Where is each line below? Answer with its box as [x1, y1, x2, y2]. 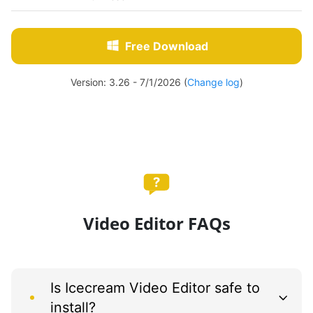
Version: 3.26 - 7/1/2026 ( [70, 75, 187, 88]
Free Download [124, 38, 208, 53]
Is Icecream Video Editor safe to [50, 279, 260, 296]
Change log [187, 75, 240, 88]
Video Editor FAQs [82, 211, 231, 235]
